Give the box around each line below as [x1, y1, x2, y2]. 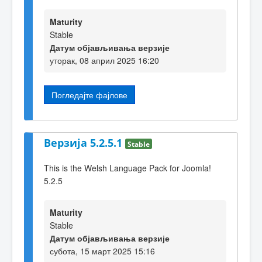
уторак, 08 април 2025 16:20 [50, 54, 159, 66]
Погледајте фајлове [51, 88, 127, 101]
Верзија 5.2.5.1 [44, 136, 125, 150]
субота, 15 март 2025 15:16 [50, 245, 155, 257]
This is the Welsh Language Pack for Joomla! [44, 161, 211, 174]
